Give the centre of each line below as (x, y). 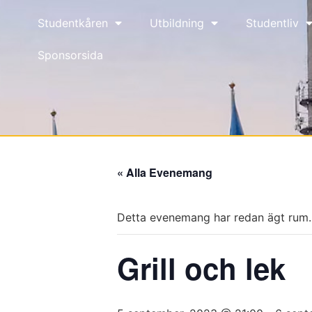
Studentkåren (73, 23)
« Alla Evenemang (165, 172)
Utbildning (177, 23)
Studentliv (272, 23)
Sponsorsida (70, 55)
